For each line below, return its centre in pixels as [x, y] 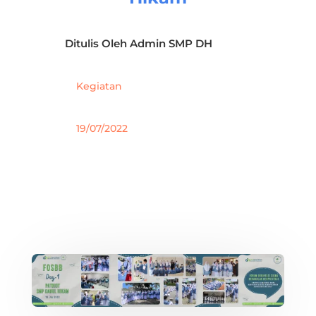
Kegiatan [99, 86]
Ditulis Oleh [97, 44]
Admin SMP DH [171, 44]
